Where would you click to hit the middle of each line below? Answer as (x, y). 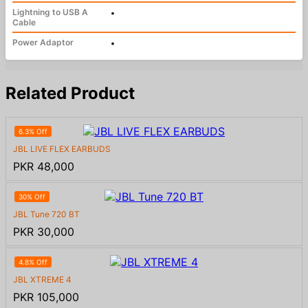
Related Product (70, 93)
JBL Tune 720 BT (46, 214)
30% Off (32, 197)
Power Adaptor (43, 42)
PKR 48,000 (44, 167)
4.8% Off (33, 262)
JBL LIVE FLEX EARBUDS (62, 149)
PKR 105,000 (46, 297)
